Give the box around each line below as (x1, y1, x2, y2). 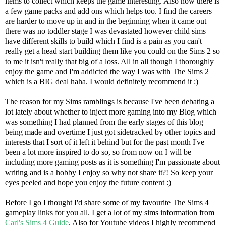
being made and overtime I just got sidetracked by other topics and (5, 127, 215, 136)
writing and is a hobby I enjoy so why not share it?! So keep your (5, 167, 213, 177)
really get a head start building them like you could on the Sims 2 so (5, 46, 220, 55)
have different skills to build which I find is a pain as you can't (5, 36, 202, 45)
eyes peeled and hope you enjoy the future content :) (5, 178, 171, 187)
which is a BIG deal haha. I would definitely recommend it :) (5, 77, 198, 86)
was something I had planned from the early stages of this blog (5, 117, 203, 126)
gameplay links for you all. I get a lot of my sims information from (5, 208, 214, 217)
